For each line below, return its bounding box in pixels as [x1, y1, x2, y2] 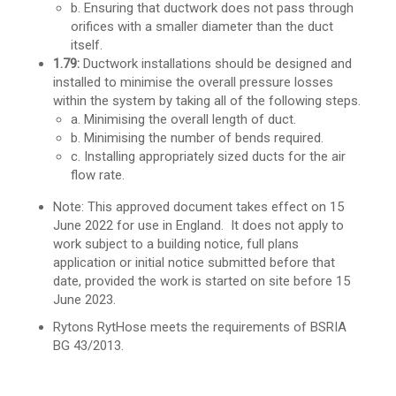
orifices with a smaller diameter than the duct [71, 19, 333, 35]
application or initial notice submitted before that [53, 255, 335, 271]
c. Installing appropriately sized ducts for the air [71, 148, 346, 165]
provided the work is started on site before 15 [85, 273, 350, 290]
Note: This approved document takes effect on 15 [53, 199, 344, 216]
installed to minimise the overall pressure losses [53, 74, 333, 91]
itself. [71, 37, 103, 54]
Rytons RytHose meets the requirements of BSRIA [53, 319, 346, 336]
